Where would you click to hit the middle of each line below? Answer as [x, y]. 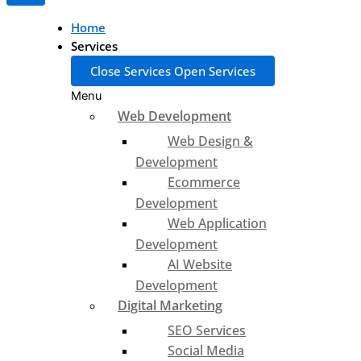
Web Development [174, 116]
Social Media [206, 350]
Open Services [215, 71]
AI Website [200, 264]
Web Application [217, 223]
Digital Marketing [170, 305]
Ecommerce [204, 182]
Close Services [132, 71]
